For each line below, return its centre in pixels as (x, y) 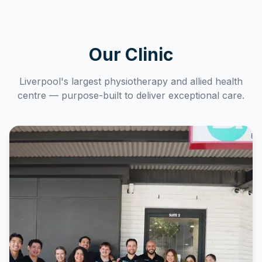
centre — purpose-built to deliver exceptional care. (131, 95)
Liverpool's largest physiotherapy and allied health (131, 81)
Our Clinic (131, 54)
